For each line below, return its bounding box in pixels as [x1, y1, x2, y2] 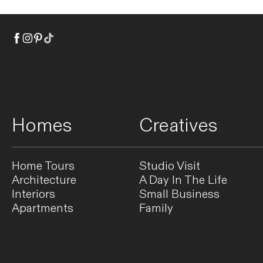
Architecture [12, 173, 76, 188]
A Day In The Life [139, 173, 228, 188]
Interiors [12, 187, 55, 203]
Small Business [139, 187, 220, 203]
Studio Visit [139, 159, 201, 174]
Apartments [12, 201, 73, 217]
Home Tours [12, 159, 75, 174]
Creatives [139, 113, 218, 139]
